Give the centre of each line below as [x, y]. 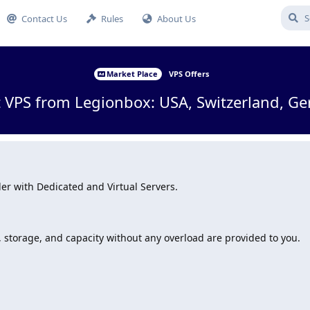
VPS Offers [189, 73]
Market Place [132, 73]
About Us [176, 19]
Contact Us [44, 19]
